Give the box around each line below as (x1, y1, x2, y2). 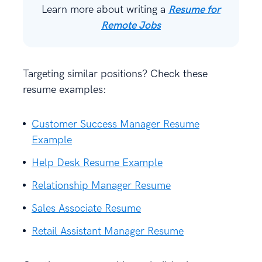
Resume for (168, 4, 220, 16)
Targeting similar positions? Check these (23, 68, 208, 81)
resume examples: (23, 84, 106, 96)
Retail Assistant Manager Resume (32, 225, 184, 238)
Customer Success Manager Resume (32, 118, 199, 131)
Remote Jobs (101, 19, 161, 32)
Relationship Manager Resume (32, 180, 171, 192)
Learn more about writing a (42, 4, 168, 16)
